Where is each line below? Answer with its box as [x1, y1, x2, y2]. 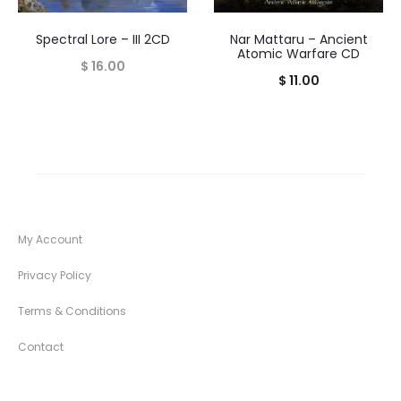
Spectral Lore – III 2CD [35, 30, 170, 48]
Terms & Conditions [18, 303, 126, 319]
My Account [18, 231, 82, 247]
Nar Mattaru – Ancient [229, 30, 368, 48]
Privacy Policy [18, 267, 91, 283]
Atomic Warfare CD [237, 44, 360, 63]
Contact [18, 338, 64, 354]
